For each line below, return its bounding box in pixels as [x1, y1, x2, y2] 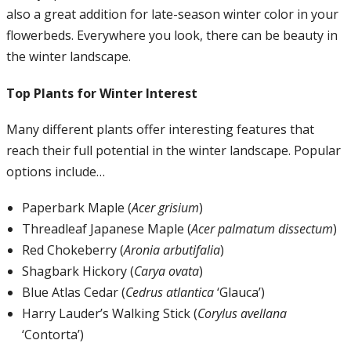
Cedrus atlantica [125, 283, 217, 301]
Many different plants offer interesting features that [5, 120, 314, 138]
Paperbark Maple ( [21, 198, 132, 216]
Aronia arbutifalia [123, 241, 220, 259]
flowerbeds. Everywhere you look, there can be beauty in [5, 27, 338, 45]
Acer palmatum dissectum [190, 219, 333, 237]
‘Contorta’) [21, 325, 84, 343]
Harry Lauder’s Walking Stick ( [21, 304, 197, 322]
